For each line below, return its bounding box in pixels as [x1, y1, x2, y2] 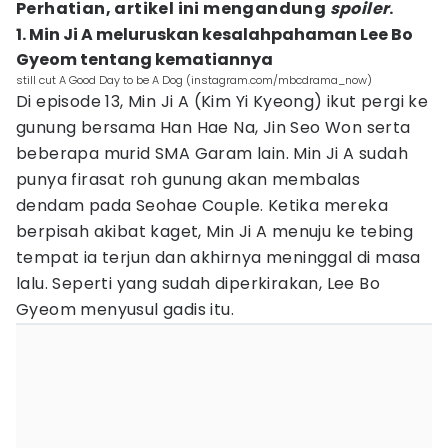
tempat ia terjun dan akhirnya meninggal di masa [16, 246, 421, 269]
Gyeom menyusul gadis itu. [16, 298, 234, 321]
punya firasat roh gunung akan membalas [16, 168, 361, 191]
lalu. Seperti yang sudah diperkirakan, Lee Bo [16, 272, 380, 295]
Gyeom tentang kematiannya [16, 48, 273, 71]
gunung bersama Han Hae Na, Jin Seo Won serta [16, 116, 411, 139]
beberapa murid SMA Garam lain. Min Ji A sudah [16, 142, 408, 165]
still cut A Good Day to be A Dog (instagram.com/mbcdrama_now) [16, 72, 372, 88]
